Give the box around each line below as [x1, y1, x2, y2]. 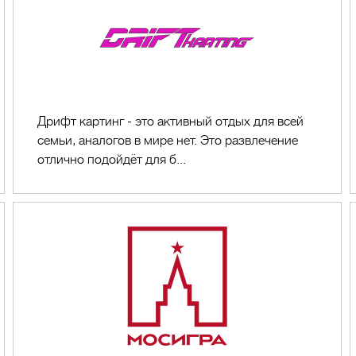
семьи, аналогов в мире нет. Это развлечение [37, 133, 299, 148]
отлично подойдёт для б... [37, 153, 187, 167]
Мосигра [176, 224, 304, 261]
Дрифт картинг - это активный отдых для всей [37, 114, 304, 129]
